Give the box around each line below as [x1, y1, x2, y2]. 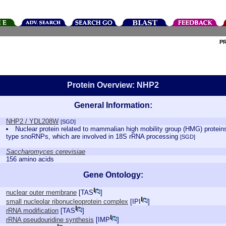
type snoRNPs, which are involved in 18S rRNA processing [6, 133, 180, 140]
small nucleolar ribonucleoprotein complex [6, 198, 128, 205]
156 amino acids [6, 155, 54, 163]
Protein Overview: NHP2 [67, 81, 159, 89]
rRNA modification [6, 207, 59, 214]
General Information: [74, 101, 152, 109]
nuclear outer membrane [6, 189, 77, 196]
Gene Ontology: [83, 171, 143, 179]
